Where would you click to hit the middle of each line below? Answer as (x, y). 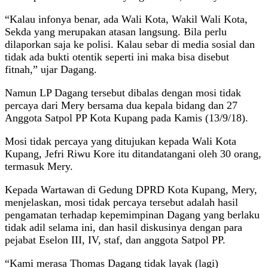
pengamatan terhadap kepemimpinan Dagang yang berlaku (132, 214)
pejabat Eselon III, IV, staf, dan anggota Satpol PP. (115, 240)
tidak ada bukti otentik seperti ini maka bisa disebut (117, 57)
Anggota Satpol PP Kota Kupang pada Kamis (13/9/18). (127, 118)
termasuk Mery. (39, 166)
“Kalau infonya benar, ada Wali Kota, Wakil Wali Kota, (126, 19)
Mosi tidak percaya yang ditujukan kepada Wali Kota (121, 141)
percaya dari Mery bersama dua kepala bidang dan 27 (121, 105)
